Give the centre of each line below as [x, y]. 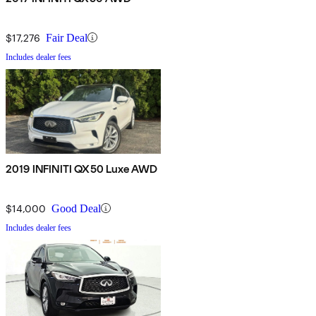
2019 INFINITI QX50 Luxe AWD [82, 169]
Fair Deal [67, 37]
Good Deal [76, 208]
